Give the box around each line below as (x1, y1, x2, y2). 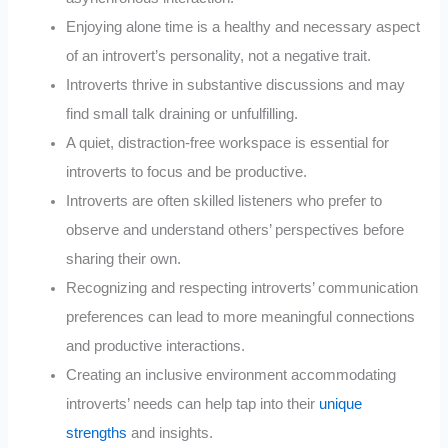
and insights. (127, 424, 214, 441)
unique (319, 395, 363, 412)
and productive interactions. (66, 337, 246, 354)
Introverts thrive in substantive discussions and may (66, 76, 406, 93)
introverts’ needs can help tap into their (66, 395, 320, 412)
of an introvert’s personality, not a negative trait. (66, 47, 372, 64)
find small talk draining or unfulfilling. (66, 105, 299, 122)
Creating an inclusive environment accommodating (66, 366, 397, 383)
